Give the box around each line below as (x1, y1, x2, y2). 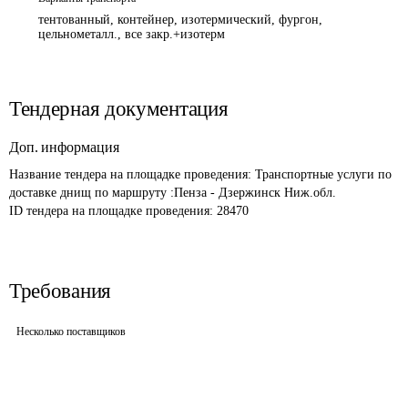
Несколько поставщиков (16, 325, 126, 338)
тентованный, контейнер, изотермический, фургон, (38, 13, 322, 26)
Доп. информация (9, 139, 119, 155)
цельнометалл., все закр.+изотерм (38, 27, 225, 41)
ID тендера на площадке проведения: (9, 204, 217, 218)
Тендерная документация (9, 97, 229, 120)
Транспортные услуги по (255, 168, 395, 181)
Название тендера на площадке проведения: (9, 168, 255, 181)
